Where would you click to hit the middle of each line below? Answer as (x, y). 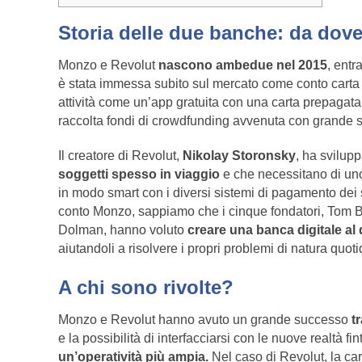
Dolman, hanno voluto (123, 230)
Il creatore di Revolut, (120, 156)
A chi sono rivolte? (146, 288)
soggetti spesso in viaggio (139, 175)
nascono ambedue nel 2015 (243, 65)
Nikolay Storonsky (239, 156)
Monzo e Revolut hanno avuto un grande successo (203, 320)
